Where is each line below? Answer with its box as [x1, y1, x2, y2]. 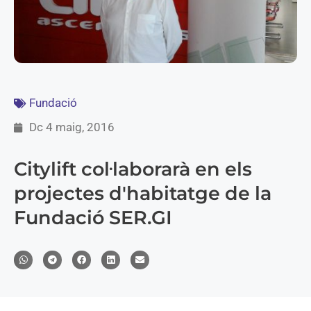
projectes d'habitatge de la [14, 182, 271, 205]
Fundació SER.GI [14, 206, 172, 230]
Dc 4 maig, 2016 [29, 120, 115, 135]
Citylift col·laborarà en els [14, 158, 252, 181]
